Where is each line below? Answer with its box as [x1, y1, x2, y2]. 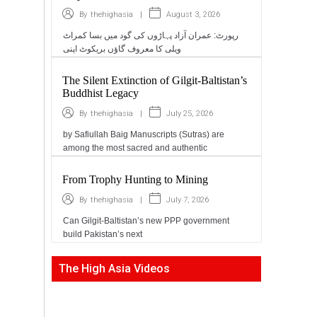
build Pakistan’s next [63, 229, 143, 239]
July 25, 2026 [166, 108, 214, 118]
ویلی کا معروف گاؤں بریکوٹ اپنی [63, 44, 182, 54]
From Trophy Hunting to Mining [62, 173, 209, 185]
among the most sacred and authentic [63, 143, 208, 153]
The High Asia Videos [59, 262, 171, 275]
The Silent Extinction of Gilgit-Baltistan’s [62, 74, 248, 86]
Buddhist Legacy [62, 87, 139, 99]
